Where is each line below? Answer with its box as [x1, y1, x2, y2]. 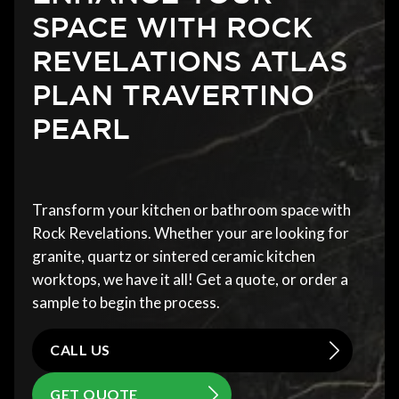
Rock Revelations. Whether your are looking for [32, 223, 349, 242]
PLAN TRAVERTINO [32, 77, 314, 110]
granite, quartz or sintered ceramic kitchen [32, 246, 315, 265]
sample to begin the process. [32, 292, 220, 312]
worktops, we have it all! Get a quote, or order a [32, 269, 348, 289]
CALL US [50, 341, 110, 359]
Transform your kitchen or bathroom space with [32, 199, 351, 219]
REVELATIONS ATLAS [32, 44, 347, 77]
